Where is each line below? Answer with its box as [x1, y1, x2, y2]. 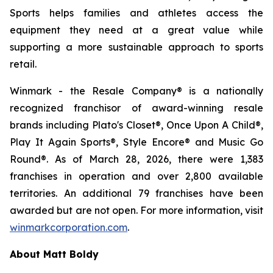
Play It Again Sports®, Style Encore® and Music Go [10, 136, 263, 148]
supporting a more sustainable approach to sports [10, 41, 263, 53]
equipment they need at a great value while [10, 24, 263, 36]
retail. [10, 58, 37, 70]
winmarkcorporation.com [10, 221, 127, 233]
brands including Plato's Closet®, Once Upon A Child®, [10, 119, 263, 131]
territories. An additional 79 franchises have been [10, 187, 263, 199]
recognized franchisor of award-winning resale [10, 102, 263, 114]
